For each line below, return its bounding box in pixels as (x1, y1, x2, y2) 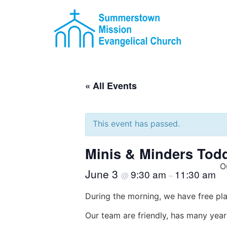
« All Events (85, 79, 137, 92)
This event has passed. (93, 118, 180, 129)
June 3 (85, 166, 121, 181)
